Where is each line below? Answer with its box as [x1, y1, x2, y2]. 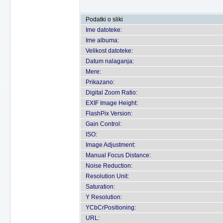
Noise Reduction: [86, 162, 132, 169]
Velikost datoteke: [86, 47, 133, 54]
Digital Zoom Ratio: [86, 89, 137, 96]
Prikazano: [86, 79, 114, 86]
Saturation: [86, 183, 115, 190]
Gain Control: [86, 120, 121, 127]
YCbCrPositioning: [86, 204, 136, 211]
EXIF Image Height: [86, 100, 138, 107]
